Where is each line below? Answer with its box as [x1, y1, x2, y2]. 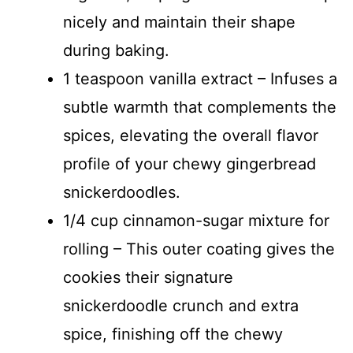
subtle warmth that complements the [63, 97, 336, 117]
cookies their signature [63, 267, 233, 287]
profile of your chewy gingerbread [63, 154, 316, 173]
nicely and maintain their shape [63, 12, 295, 32]
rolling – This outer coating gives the [63, 239, 335, 258]
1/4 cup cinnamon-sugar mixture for [63, 210, 329, 230]
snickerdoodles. [63, 182, 180, 202]
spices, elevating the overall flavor [63, 125, 318, 145]
